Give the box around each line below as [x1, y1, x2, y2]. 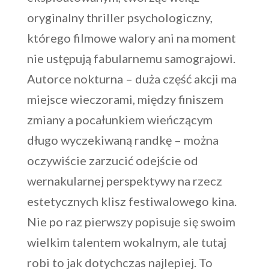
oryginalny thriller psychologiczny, [26, 10, 213, 25]
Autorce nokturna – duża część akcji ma [26, 71, 237, 86]
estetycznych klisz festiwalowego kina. [26, 194, 237, 208]
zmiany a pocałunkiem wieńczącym [26, 112, 213, 127]
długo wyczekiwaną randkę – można [26, 133, 219, 147]
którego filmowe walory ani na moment [26, 31, 236, 45]
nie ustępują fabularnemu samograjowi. [26, 51, 235, 65]
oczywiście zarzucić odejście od [26, 153, 198, 168]
